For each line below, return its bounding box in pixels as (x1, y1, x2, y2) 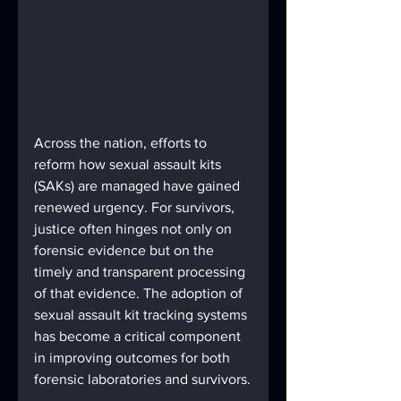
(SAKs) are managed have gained (34, 178, 243, 194)
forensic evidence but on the (34, 243, 218, 259)
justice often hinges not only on (34, 221, 235, 237)
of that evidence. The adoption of (34, 286, 246, 302)
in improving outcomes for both (34, 350, 234, 366)
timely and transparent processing (34, 264, 249, 280)
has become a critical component (34, 328, 244, 345)
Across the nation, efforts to (34, 135, 210, 151)
